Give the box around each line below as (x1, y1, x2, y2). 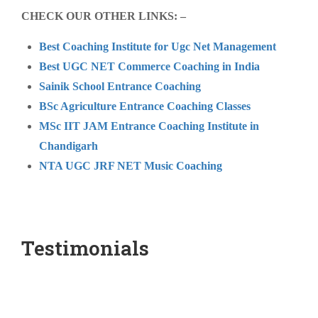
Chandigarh (39, 140, 98, 152)
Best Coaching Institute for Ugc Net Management (39, 40, 276, 53)
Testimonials (21, 235, 149, 261)
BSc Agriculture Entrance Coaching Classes (39, 100, 251, 112)
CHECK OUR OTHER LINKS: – (21, 10, 186, 22)
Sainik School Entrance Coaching (39, 80, 201, 92)
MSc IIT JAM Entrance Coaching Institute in (39, 120, 259, 132)
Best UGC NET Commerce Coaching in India (39, 60, 260, 72)
